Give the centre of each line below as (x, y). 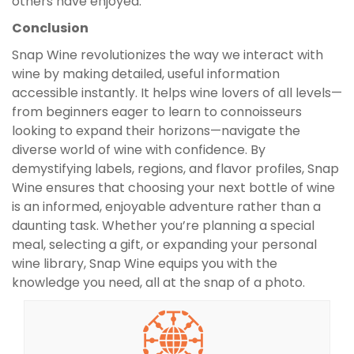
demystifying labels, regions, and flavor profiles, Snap (175, 169)
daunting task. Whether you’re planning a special (163, 226)
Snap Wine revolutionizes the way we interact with (168, 55)
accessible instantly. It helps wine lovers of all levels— (177, 93)
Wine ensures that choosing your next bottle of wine (173, 188)
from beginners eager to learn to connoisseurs (157, 112)
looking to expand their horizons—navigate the (156, 131)
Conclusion (50, 28)
